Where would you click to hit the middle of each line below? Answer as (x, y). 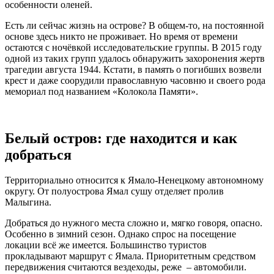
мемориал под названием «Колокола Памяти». (102, 91)
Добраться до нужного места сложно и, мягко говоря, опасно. (134, 223)
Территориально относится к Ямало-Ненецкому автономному (134, 180)
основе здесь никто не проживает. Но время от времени (121, 36)
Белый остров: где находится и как (121, 138)
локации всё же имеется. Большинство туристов (106, 245)
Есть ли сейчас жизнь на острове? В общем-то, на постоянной (135, 25)
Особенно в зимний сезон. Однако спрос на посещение (120, 234)
